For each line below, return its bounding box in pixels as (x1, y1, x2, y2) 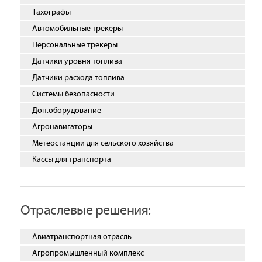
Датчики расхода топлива (32, 73, 125, 82)
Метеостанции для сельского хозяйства (32, 139, 174, 148)
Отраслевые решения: (20, 203, 151, 218)
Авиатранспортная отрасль (32, 232, 132, 242)
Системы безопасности (32, 89, 115, 99)
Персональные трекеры (32, 40, 118, 50)
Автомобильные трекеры (32, 24, 123, 33)
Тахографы (32, 8, 71, 17)
